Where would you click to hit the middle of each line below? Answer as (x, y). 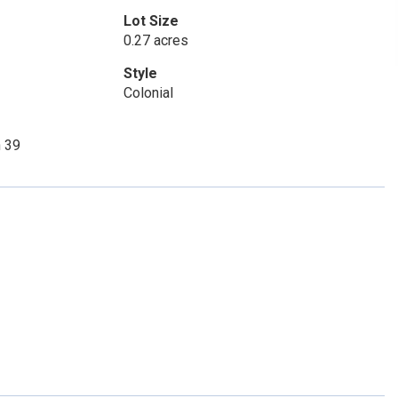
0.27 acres (155, 40)
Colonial (148, 93)
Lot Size (151, 21)
